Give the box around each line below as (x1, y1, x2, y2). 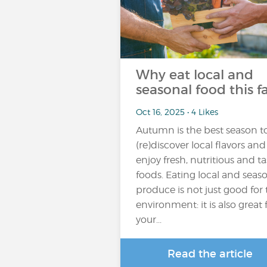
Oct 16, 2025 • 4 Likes (136, 106, 218, 117)
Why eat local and (136, 67, 253, 83)
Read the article (167, 247, 253, 260)
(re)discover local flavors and (136, 139, 266, 151)
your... (136, 214, 162, 225)
